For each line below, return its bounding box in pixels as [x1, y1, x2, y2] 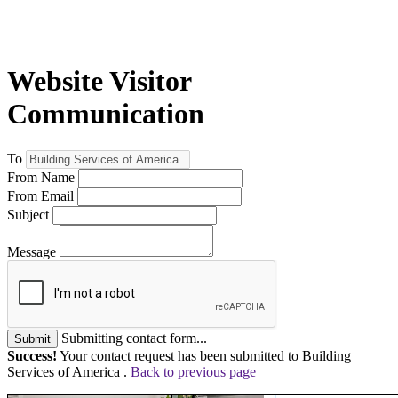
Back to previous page [131, 363, 256, 379]
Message [7, 243, 56, 259]
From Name [7, 169, 75, 185]
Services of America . [7, 363, 131, 379]
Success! [7, 347, 57, 363]
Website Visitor [7, 65, 191, 98]
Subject [7, 206, 49, 222]
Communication [7, 98, 204, 131]
